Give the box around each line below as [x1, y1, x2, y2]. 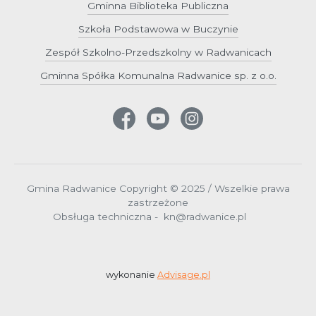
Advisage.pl [157, 269, 210, 281]
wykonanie [106, 269, 157, 281]
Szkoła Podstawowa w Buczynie [78, 23, 238, 35]
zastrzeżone [128, 197, 188, 209]
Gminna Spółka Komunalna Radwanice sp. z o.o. [39, 70, 276, 82]
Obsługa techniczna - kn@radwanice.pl [53, 211, 263, 223]
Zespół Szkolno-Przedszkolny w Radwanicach [44, 47, 272, 59]
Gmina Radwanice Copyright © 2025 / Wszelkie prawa [26, 183, 290, 195]
